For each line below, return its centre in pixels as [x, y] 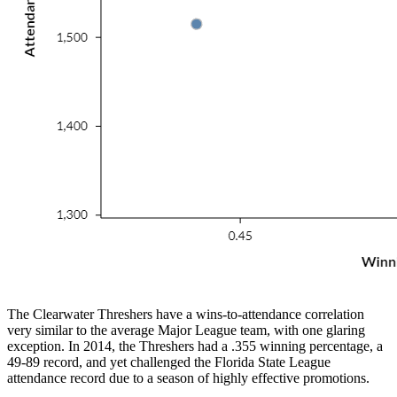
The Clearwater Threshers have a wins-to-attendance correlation [186, 314]
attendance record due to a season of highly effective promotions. [188, 378]
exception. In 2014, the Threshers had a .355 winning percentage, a [195, 346]
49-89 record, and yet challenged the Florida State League [169, 362]
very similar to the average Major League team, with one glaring [186, 330]
